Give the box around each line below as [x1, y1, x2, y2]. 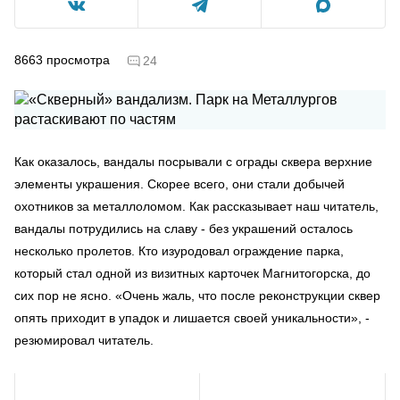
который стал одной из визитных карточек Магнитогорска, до [14, 265, 371, 280]
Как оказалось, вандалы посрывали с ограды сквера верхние [14, 154, 372, 169]
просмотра [46, 52, 110, 67]
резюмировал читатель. [14, 332, 154, 347]
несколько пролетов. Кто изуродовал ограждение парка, [14, 243, 344, 258]
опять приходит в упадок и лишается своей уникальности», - [14, 310, 370, 325]
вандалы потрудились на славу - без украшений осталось [14, 221, 353, 236]
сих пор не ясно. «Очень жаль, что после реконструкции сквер [14, 287, 380, 303]
